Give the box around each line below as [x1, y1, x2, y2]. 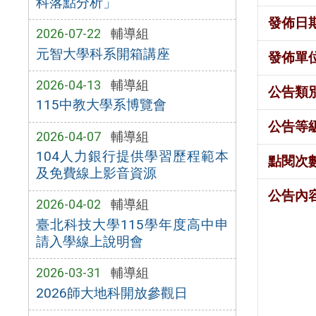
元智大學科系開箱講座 [35, 45, 170, 62]
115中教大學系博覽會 [35, 97, 166, 114]
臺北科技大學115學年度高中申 [35, 216, 229, 233]
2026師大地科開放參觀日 [35, 284, 188, 301]
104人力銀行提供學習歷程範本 [35, 148, 229, 165]
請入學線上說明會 [35, 233, 143, 250]
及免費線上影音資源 [35, 165, 157, 182]
